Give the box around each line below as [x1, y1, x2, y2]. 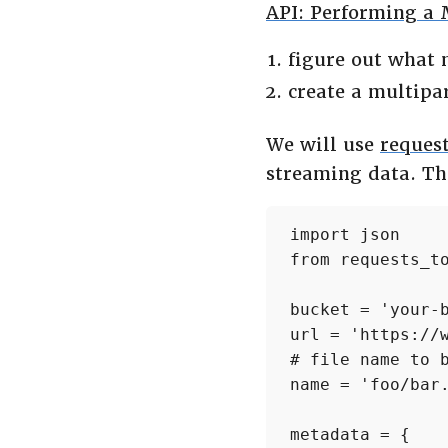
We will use [266, 132, 380, 156]
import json [290, 224, 400, 244]
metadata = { [290, 424, 410, 444]
